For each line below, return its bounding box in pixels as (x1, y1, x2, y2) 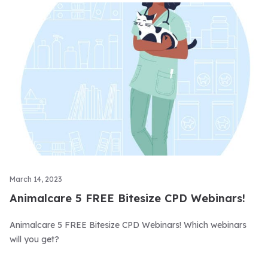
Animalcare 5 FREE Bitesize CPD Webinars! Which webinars (10, 220, 246, 230)
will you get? (10, 234, 59, 245)
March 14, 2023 (10, 175, 62, 184)
